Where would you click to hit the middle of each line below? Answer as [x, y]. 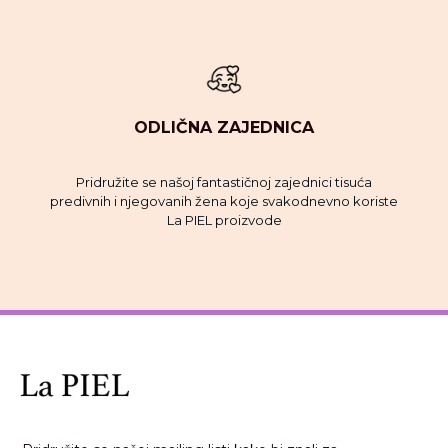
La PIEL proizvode [224, 219]
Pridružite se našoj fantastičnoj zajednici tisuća [224, 181]
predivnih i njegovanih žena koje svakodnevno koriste [224, 200]
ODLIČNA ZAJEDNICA [224, 128]
